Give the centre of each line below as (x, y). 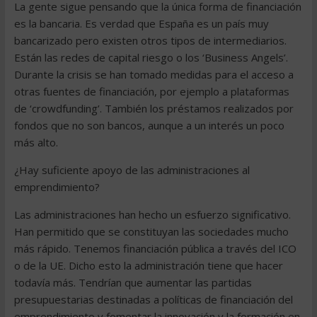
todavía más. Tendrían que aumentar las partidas (133, 282)
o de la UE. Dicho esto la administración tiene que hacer (148, 265)
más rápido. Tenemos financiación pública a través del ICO (155, 248)
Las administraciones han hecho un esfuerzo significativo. (152, 214)
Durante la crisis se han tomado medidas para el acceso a (154, 74)
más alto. (36, 142)
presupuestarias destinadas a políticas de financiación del (153, 299)
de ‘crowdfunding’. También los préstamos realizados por (154, 108)
